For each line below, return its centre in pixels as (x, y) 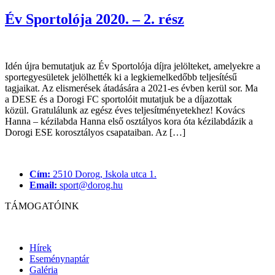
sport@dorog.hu (90, 185)
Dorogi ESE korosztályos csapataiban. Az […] (95, 132)
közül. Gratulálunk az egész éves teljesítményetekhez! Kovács (125, 110)
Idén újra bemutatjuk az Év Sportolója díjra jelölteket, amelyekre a (133, 66)
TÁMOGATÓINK (42, 206)
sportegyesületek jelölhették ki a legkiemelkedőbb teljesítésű (121, 77)
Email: (43, 185)
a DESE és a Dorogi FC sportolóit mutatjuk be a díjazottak (118, 99)
